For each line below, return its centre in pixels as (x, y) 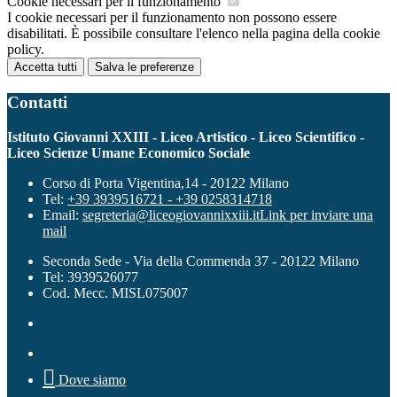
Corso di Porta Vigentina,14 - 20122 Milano (166, 183)
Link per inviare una (316, 214)
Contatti (37, 103)
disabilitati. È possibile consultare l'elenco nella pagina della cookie (194, 34)
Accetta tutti (46, 67)
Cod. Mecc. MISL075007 (115, 292)
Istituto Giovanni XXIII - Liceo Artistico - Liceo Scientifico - (186, 136)
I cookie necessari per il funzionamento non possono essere (172, 18)
